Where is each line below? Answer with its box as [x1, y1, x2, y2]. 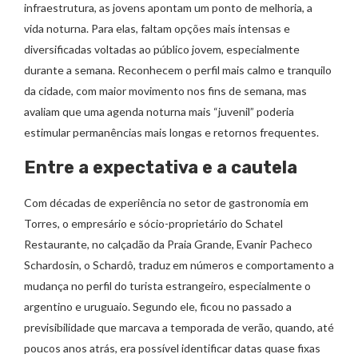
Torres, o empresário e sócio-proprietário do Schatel [24, 217, 283, 231]
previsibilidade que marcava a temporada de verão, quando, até [24, 320, 334, 335]
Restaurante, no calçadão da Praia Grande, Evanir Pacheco [24, 237, 312, 252]
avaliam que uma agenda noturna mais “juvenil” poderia [24, 105, 294, 119]
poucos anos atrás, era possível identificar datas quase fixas [24, 341, 320, 356]
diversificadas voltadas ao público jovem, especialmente [24, 42, 300, 57]
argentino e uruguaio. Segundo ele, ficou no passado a [24, 300, 292, 314]
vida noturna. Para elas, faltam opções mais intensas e [24, 22, 290, 36]
